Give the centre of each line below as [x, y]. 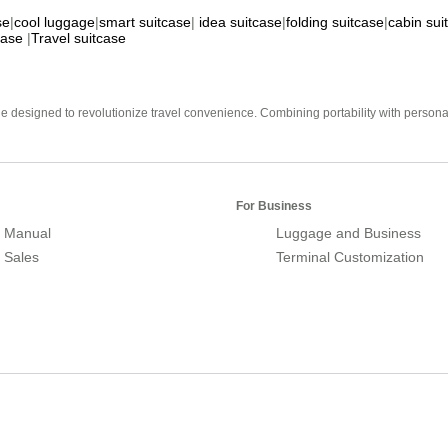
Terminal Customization [350, 256]
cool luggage [54, 21]
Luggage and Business [348, 232]
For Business [274, 205]
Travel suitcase [78, 37]
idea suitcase [240, 21]
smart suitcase [145, 21]
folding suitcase [335, 21]
